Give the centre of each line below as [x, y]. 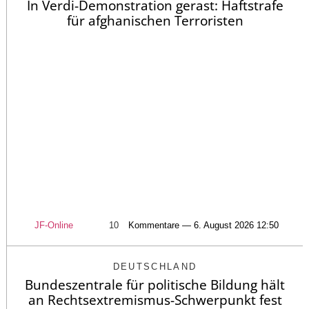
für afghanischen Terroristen [155, 20]
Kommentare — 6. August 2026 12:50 [203, 226]
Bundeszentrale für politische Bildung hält [155, 285]
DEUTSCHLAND [155, 267]
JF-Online [54, 226]
